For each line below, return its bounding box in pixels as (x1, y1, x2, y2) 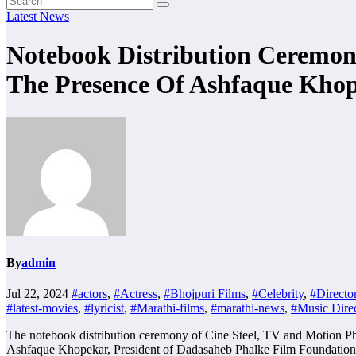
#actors (72, 287, 107, 301)
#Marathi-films (130, 301, 204, 315)
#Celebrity (252, 287, 304, 301)
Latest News (6, 10, 69, 23)
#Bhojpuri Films (164, 287, 246, 301)
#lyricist (84, 301, 124, 315)
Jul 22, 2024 (6, 287, 72, 301)
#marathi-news (211, 301, 284, 315)
